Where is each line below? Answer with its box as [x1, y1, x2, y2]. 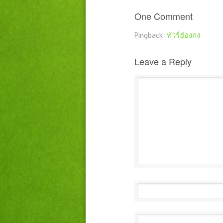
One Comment [134, 9, 193, 22]
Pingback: [134, 30, 167, 40]
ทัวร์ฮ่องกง [167, 30, 200, 40]
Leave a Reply [134, 55, 192, 68]
